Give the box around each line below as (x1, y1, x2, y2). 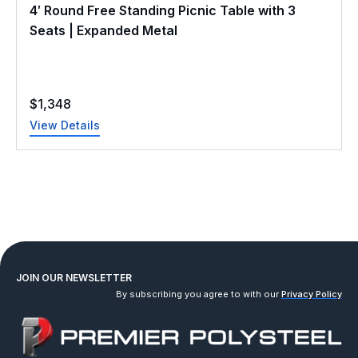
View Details (30, 118, 100, 133)
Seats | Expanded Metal (30, 22, 177, 39)
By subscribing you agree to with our (116, 288, 281, 300)
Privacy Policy (281, 288, 342, 300)
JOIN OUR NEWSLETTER (16, 272, 132, 284)
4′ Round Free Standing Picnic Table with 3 (30, 2, 296, 19)
